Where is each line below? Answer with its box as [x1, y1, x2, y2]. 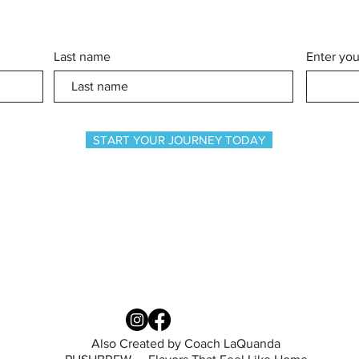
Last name [54, 50, 111, 63]
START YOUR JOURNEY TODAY [93, 133, 265, 147]
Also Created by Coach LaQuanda [91, 337, 280, 350]
